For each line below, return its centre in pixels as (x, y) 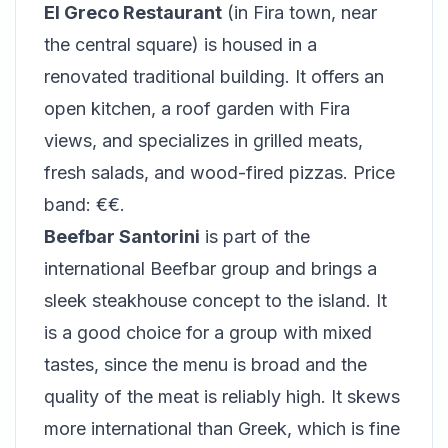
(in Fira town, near (299, 12)
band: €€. (84, 204)
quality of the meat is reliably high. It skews (222, 396)
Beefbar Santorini (122, 236)
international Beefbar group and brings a (210, 268)
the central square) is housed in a (180, 44)
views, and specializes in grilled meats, (203, 140)
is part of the (255, 236)
